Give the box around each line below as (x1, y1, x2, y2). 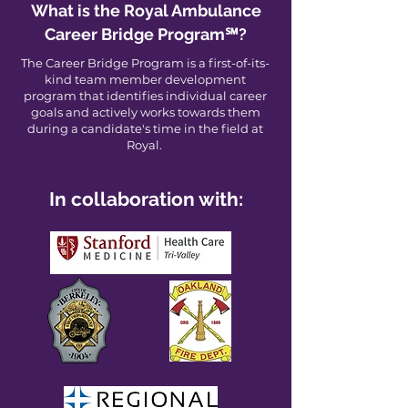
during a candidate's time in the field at (27, 121, 263, 136)
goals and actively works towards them (30, 105, 260, 119)
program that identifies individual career (24, 88, 267, 103)
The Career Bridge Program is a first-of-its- (21, 56, 270, 70)
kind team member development (45, 72, 246, 87)
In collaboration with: (48, 188, 243, 210)
